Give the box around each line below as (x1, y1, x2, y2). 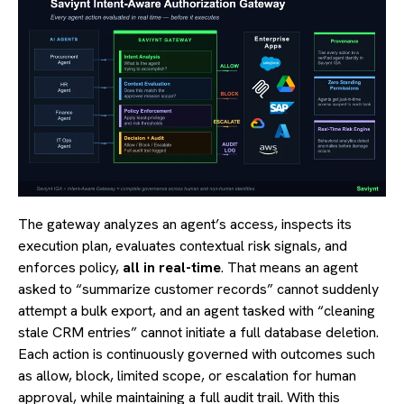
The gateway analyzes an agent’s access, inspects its (18, 215, 352, 234)
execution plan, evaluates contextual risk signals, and (18, 236, 347, 256)
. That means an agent (221, 258, 358, 278)
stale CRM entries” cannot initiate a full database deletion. (18, 323, 379, 343)
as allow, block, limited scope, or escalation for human (18, 366, 356, 386)
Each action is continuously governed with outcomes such (18, 344, 375, 364)
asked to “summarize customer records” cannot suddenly (18, 280, 379, 299)
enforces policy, (18, 258, 123, 278)
